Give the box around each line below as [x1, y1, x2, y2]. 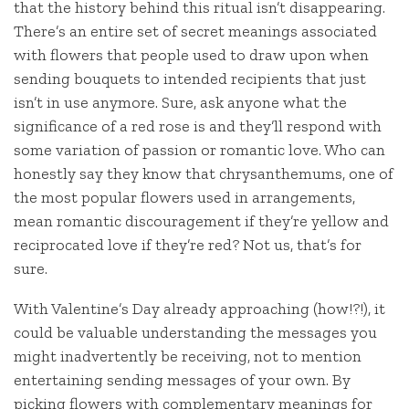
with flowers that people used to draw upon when [14, 45, 369, 66]
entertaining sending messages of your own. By [14, 369, 351, 390]
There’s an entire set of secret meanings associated [14, 21, 377, 42]
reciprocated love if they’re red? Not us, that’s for [14, 235, 362, 256]
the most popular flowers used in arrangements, [14, 187, 355, 208]
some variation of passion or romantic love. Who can [14, 140, 385, 161]
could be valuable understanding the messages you [14, 321, 377, 342]
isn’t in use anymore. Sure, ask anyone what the [14, 92, 347, 113]
